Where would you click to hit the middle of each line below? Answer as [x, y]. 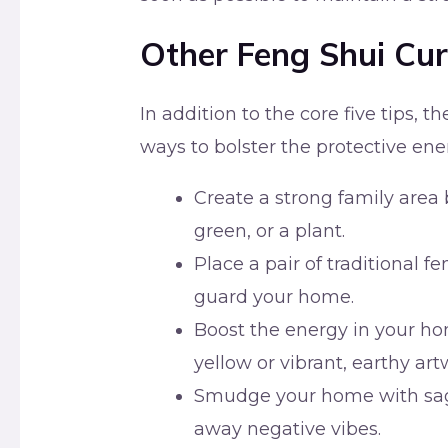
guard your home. [274, 297]
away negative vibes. [288, 429]
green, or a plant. [270, 231]
